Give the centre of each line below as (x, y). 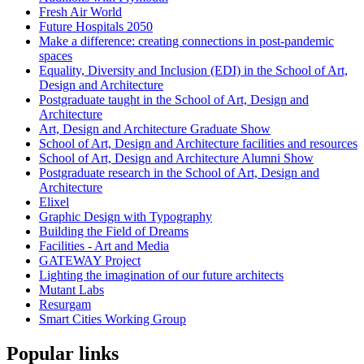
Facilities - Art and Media (104, 246)
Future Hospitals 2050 (96, 27)
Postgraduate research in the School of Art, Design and (179, 173)
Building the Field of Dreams (114, 232)
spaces (56, 56)
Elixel (54, 202)
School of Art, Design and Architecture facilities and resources (198, 144)
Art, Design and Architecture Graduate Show (155, 129)
